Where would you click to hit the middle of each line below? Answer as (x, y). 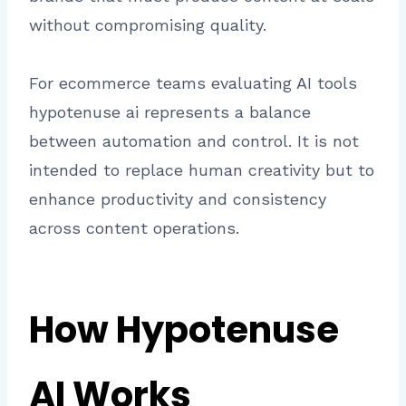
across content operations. (134, 228)
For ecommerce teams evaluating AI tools (193, 83)
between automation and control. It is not (194, 141)
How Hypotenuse (184, 330)
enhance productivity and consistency (178, 199)
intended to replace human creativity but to (202, 170)
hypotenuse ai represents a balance (170, 112)
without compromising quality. (148, 25)
